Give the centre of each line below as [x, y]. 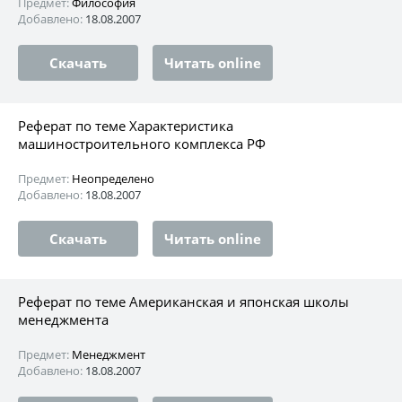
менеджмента [63, 319]
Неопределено [113, 178]
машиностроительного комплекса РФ [142, 143]
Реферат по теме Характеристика [126, 125]
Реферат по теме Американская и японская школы [184, 301]
